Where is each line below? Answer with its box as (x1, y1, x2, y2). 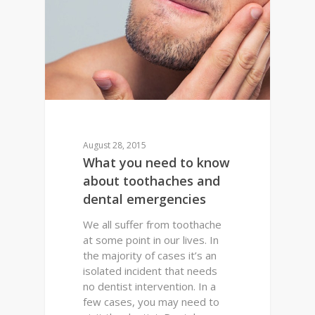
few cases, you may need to (83, 295, 220, 309)
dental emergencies (83, 191, 207, 208)
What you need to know (83, 154, 231, 172)
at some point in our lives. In (83, 233, 219, 247)
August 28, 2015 (83, 139, 147, 152)
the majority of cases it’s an (83, 248, 217, 263)
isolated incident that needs (83, 264, 218, 278)
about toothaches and (83, 172, 221, 190)
